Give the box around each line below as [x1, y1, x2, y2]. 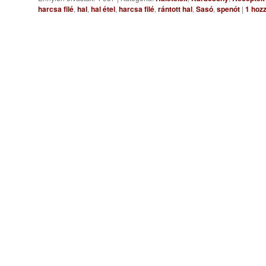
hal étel [91, 3, 115, 14]
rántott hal [158, 3, 192, 14]
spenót [217, 3, 240, 14]
